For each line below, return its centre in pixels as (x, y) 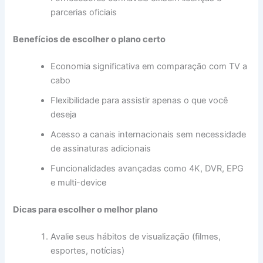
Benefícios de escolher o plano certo (90, 40)
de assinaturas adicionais (101, 149)
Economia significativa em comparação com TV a (149, 67)
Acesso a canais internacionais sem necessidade (149, 135)
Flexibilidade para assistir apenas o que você (139, 101)
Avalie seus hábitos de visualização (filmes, (136, 236)
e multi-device (79, 183)
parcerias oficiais (84, 13)
